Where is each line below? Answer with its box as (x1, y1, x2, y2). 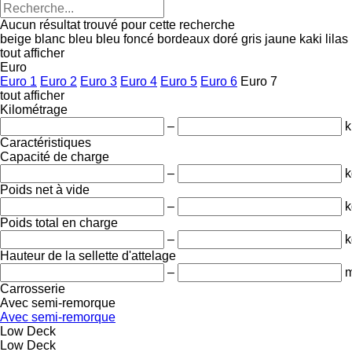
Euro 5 (160, 74, 197, 88)
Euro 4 (120, 74, 157, 88)
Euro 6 (200, 74, 237, 88)
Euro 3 (80, 74, 117, 88)
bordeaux (157, 31, 210, 46)
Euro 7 (240, 74, 277, 88)
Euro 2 (40, 74, 77, 88)
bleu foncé (96, 31, 154, 46)
